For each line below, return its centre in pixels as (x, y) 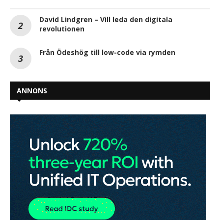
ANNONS (32, 90)
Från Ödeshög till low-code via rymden (107, 52)
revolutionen (62, 28)
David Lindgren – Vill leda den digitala (106, 19)
